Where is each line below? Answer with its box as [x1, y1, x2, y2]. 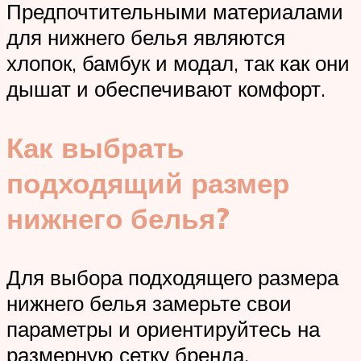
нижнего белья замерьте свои [6, 290, 292, 317]
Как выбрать [6, 130, 185, 165]
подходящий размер [6, 165, 289, 201]
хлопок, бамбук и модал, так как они [6, 49, 350, 76]
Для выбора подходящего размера [6, 264, 338, 291]
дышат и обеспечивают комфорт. [6, 75, 326, 102]
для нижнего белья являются [6, 23, 285, 50]
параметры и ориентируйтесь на [6, 316, 320, 342]
